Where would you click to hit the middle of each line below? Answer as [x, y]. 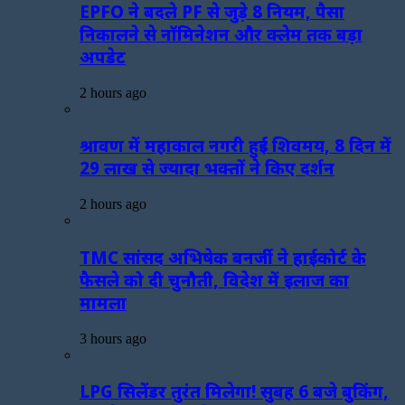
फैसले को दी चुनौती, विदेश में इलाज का [214, 279]
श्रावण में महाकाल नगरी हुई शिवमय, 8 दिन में [235, 146]
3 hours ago [113, 338]
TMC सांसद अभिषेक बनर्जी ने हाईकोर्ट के [223, 257]
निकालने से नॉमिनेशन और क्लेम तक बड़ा [221, 33]
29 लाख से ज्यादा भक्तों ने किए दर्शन [207, 168]
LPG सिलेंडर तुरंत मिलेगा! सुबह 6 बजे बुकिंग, [234, 391]
